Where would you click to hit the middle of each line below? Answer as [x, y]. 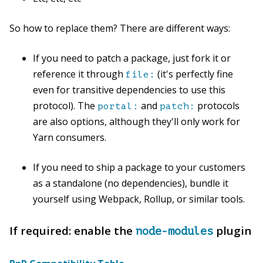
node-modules [174, 231]
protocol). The [65, 106]
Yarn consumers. [70, 138]
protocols [217, 106]
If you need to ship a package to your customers [139, 168]
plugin [232, 231]
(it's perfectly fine [194, 74]
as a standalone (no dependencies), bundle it [131, 183]
